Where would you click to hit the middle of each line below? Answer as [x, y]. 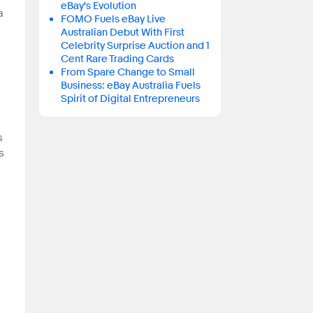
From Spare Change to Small [128, 73]
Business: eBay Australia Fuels [130, 86]
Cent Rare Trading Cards [117, 59]
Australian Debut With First [122, 33]
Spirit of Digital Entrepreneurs [130, 99]
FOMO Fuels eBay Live [113, 20]
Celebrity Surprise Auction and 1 [135, 46]
